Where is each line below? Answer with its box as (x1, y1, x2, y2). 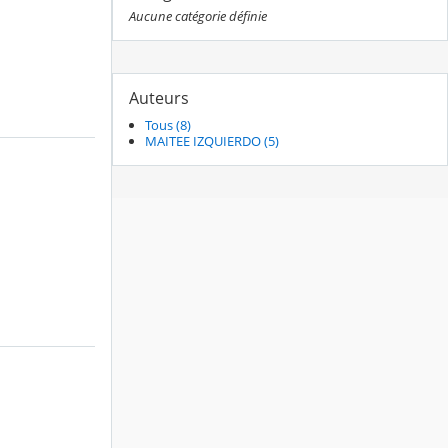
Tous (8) (145, 116, 191, 135)
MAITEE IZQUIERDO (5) (145, 132, 279, 151)
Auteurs (129, 87, 189, 110)
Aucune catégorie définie (129, 7, 267, 26)
